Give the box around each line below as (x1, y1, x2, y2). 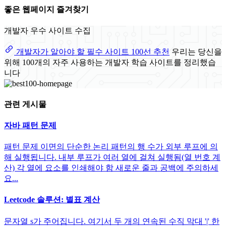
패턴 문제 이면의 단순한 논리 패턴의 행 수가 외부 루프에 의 (4, 142, 218, 151)
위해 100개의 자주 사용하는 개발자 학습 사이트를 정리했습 (4, 58, 216, 67)
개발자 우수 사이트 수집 (4, 26, 91, 35)
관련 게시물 (4, 99, 46, 108)
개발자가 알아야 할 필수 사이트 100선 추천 (14, 47, 169, 56)
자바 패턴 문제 (4, 121, 56, 130)
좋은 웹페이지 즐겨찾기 (4, 5, 89, 14)
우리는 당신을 (172, 47, 222, 56)
